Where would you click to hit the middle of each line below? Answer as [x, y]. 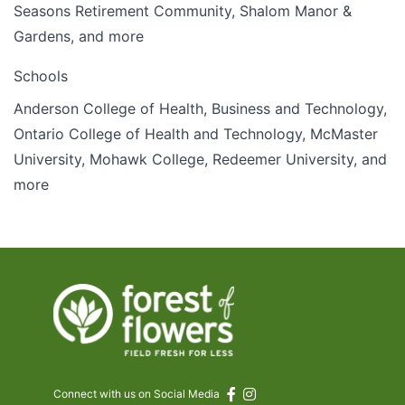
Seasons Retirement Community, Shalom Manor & [183, 11]
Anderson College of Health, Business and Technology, [200, 109]
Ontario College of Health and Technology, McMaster [196, 134]
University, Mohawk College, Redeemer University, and [200, 160]
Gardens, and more [79, 37]
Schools [41, 76]
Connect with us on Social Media [137, 394]
